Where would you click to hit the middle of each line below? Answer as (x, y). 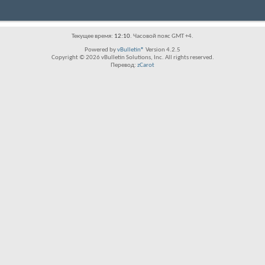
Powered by (101, 50)
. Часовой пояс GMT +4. (162, 37)
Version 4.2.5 (162, 50)
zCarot (146, 66)
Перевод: (124, 66)
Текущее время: (93, 37)
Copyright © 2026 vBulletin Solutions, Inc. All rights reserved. (132, 58)
